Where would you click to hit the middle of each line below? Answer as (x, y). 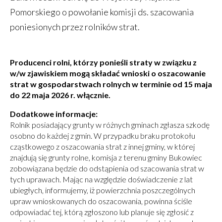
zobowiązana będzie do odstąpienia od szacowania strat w (107, 168)
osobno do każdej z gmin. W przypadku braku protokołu (103, 136)
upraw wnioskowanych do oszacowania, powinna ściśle (101, 201)
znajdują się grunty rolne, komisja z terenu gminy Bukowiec (106, 158)
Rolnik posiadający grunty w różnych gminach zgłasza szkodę (110, 125)
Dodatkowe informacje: (54, 114)
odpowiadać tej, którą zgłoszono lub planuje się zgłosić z (102, 212)
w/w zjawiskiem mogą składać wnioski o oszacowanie (108, 73)
